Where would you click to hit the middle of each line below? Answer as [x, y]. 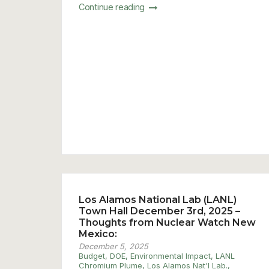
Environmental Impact [171, 255]
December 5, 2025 [113, 246]
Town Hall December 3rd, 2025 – [159, 211]
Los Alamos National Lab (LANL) [158, 199]
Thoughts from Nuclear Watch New [167, 222]
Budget [92, 255]
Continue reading [113, 7]
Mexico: [98, 234]
